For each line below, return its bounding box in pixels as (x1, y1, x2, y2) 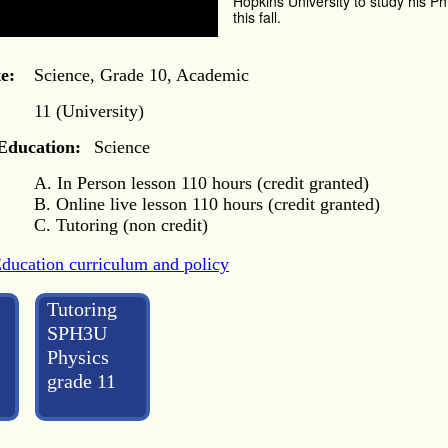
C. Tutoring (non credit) (34, 214, 208, 235)
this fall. (233, 6, 281, 27)
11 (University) (34, 100, 144, 121)
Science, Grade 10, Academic (34, 64, 249, 85)
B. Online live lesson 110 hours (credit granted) (34, 193, 380, 214)
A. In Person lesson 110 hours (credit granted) (34, 172, 369, 193)
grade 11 (47, 369, 117, 392)
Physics (47, 345, 110, 368)
